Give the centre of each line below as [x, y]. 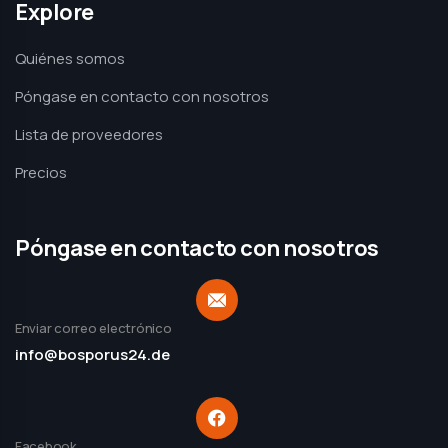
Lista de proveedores [89, 134]
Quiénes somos [70, 58]
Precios [41, 172]
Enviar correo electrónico [93, 328]
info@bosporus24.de [92, 354]
